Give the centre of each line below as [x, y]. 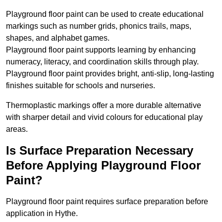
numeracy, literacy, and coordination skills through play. [102, 62]
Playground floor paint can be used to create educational [105, 14]
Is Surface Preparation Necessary [100, 151]
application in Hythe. [42, 214]
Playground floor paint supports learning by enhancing [101, 50]
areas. [17, 129]
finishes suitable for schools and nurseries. [81, 86]
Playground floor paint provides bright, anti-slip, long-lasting [110, 74]
